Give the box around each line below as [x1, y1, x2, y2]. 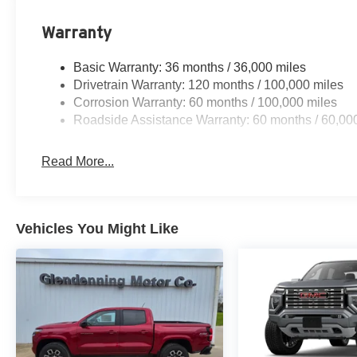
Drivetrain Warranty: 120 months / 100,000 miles [73, 78, 344, 92]
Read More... [41, 155, 115, 169]
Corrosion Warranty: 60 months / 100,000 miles [73, 96, 338, 110]
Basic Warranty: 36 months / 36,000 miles [73, 61, 307, 75]
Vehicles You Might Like [16, 221, 178, 237]
